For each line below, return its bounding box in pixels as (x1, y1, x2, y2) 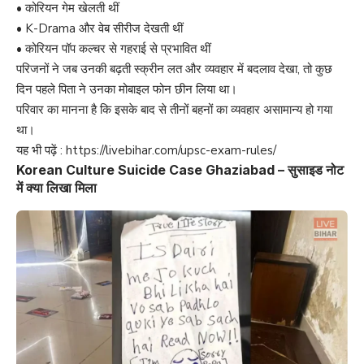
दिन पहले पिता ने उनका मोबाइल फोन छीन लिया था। (16, 81, 237, 98)
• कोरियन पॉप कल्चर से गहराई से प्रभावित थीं (16, 41, 210, 58)
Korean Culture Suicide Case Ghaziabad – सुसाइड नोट (16, 162, 344, 179)
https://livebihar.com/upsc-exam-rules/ (66, 142, 276, 159)
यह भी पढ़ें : (16, 142, 66, 159)
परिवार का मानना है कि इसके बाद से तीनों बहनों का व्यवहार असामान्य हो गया (16, 102, 332, 119)
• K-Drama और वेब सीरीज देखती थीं (16, 20, 183, 37)
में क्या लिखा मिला (16, 180, 97, 197)
